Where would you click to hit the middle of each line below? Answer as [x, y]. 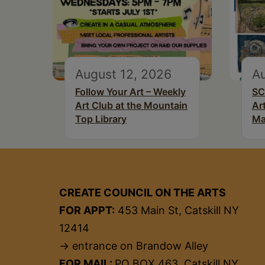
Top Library [101, 119]
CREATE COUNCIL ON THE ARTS [143, 192]
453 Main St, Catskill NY [177, 210]
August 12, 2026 [123, 74]
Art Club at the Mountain [131, 105]
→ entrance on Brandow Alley [134, 245]
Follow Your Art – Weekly [130, 91]
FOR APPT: [87, 210]
